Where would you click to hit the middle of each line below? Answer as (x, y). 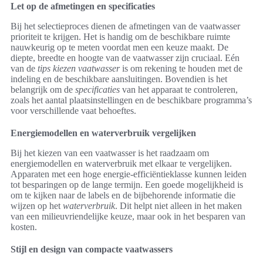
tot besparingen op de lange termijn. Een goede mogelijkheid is (127, 185)
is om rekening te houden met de (181, 69)
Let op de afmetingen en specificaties (83, 6)
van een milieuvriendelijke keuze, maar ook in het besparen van (128, 217)
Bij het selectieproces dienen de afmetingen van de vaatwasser (125, 26)
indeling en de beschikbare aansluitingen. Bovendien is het (119, 79)
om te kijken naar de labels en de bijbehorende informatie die (123, 195)
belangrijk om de (43, 90)
